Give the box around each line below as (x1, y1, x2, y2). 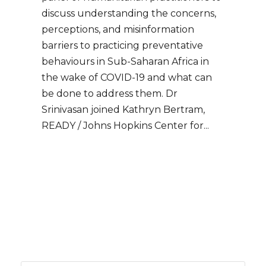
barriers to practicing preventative (42, 40, 203, 52)
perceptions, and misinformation (42, 24, 194, 36)
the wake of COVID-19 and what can (42, 72, 212, 84)
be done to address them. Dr (42, 88, 178, 100)
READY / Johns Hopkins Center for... (42, 120, 209, 132)
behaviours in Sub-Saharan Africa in (42, 56, 209, 68)
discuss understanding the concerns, (42, 8, 216, 20)
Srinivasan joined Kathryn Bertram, (42, 104, 205, 116)
